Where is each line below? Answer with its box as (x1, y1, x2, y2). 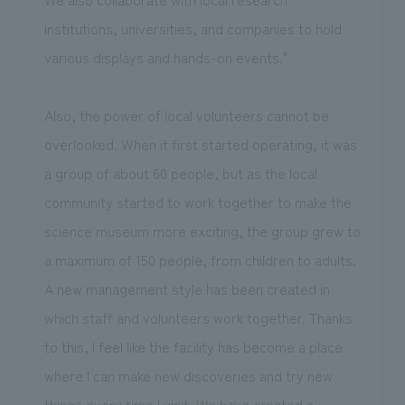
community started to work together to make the (43, 191, 352, 213)
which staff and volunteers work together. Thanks (43, 306, 353, 329)
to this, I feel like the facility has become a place (43, 335, 343, 358)
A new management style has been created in (43, 278, 330, 300)
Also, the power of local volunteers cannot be (43, 104, 329, 127)
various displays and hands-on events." (43, 46, 287, 69)
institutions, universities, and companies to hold (43, 17, 342, 40)
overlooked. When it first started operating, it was (43, 133, 357, 155)
